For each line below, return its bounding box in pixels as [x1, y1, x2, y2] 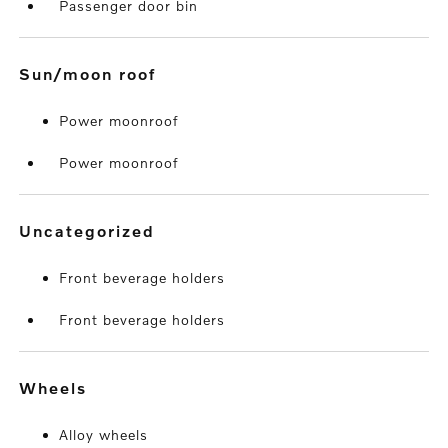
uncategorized [33, 221, 156, 240]
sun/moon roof [32, 64, 157, 83]
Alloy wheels [59, 426, 149, 443]
